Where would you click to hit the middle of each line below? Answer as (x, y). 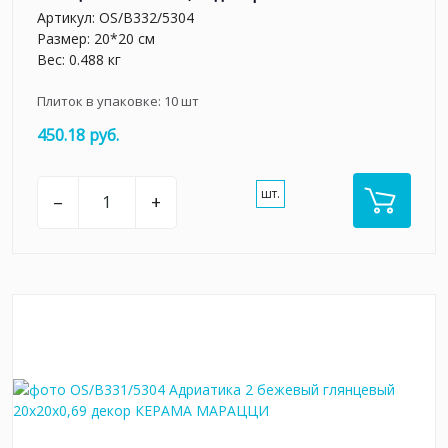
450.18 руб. (78, 135)
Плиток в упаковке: (100, 101)
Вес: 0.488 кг (79, 60)
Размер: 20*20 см (96, 39)
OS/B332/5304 (146, 18)
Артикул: (68, 18)
